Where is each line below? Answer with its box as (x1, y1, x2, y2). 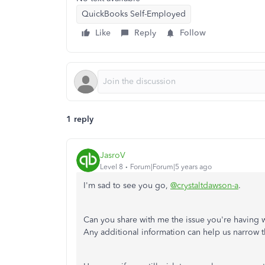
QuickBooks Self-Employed (82, 9, 186, 19)
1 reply (66, 114, 93, 124)
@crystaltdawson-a (170, 180, 238, 190)
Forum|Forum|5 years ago (130, 162, 212, 171)
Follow (180, 28, 206, 38)
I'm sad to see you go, (83, 180, 170, 190)
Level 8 (100, 162, 123, 171)
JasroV (100, 150, 125, 160)
